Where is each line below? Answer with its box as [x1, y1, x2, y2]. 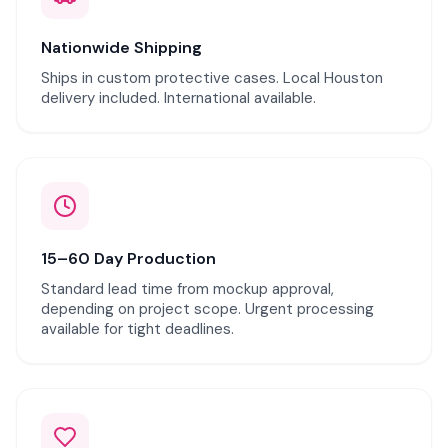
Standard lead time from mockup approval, [41, 279, 334, 299]
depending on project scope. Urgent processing [41, 299, 374, 319]
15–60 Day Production [41, 248, 216, 269]
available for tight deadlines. [41, 319, 234, 339]
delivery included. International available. [41, 88, 316, 108]
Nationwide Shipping [41, 37, 202, 58]
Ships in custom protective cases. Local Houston [41, 68, 383, 88]
